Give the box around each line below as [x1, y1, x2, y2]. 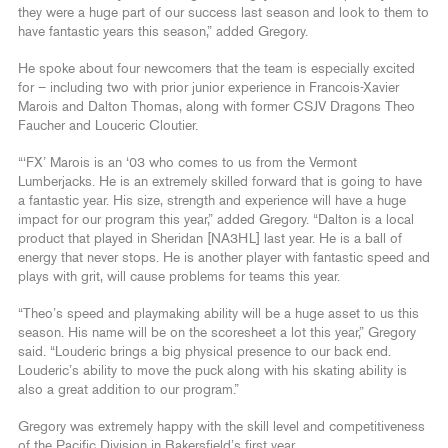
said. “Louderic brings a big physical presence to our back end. [18, 344, 391, 359]
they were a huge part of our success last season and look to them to [18, 5, 429, 20]
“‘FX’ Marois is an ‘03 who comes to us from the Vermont [18, 155, 357, 170]
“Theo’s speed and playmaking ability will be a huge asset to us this [18, 306, 419, 321]
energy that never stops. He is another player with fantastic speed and [18, 250, 430, 265]
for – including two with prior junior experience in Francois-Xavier [18, 80, 399, 95]
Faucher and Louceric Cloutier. [18, 118, 202, 133]
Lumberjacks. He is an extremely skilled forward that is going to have [18, 174, 422, 189]
